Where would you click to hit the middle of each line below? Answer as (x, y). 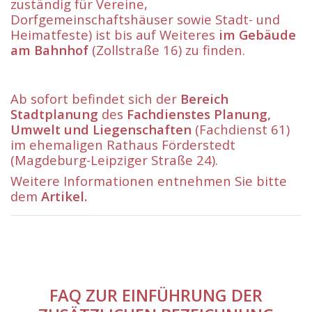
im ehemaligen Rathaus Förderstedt (123, 145)
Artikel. (64, 196)
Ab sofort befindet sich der (95, 99)
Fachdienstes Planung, (199, 114)
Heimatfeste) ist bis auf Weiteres (115, 35)
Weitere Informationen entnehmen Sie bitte (149, 181)
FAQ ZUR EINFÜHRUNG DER (156, 295)
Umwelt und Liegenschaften (103, 130)
